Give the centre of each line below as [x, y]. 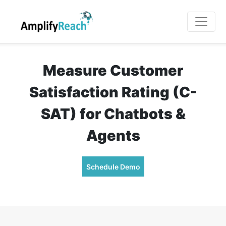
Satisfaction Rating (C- [113, 92]
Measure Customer [113, 70]
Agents [113, 135]
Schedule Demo [113, 166]
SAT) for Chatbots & [113, 114]
